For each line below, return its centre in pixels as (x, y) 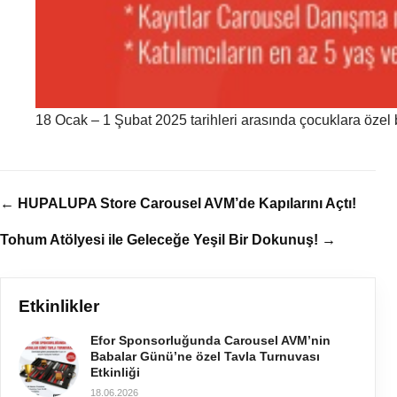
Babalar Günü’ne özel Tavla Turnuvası (205, 357)
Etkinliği (115, 373)
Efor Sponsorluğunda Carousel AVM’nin (210, 341)
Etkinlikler (59, 307)
